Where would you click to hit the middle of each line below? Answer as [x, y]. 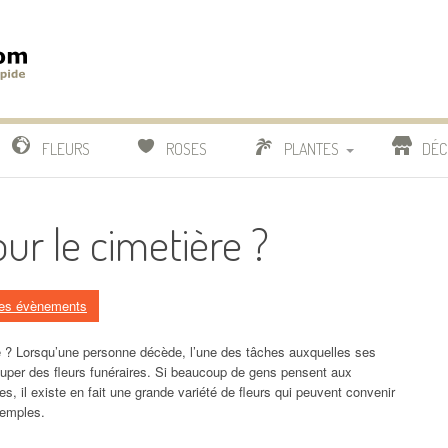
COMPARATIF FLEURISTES [326, 200]
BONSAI [276, 292]
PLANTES [311, 149]
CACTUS [278, 246]
